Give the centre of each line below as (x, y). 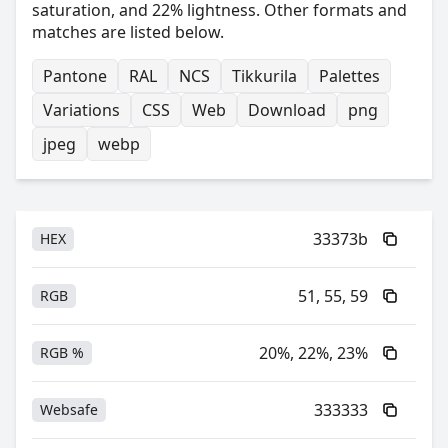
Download (287, 110)
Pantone (75, 76)
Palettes (349, 76)
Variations (81, 110)
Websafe (69, 409)
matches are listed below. (128, 32)
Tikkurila (264, 76)
